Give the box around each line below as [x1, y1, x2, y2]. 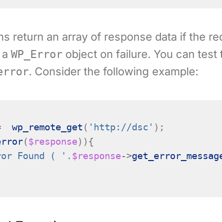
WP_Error [10, 48, 62, 60]
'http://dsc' [88, 122, 154, 132]
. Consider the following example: [28, 65, 198, 78]
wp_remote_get [11, 122, 83, 132]
